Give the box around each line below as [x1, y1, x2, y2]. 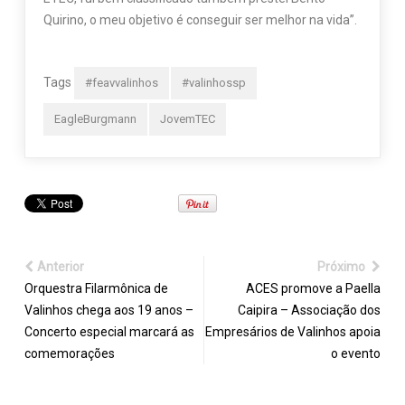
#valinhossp [181, 75, 246, 89]
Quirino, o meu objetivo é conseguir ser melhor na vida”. [42, 12, 357, 27]
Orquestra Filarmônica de [24, 280, 168, 296]
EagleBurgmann [53, 111, 137, 126]
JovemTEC [159, 111, 215, 126]
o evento [331, 345, 381, 361]
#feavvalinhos [84, 75, 158, 89]
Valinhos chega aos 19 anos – [24, 302, 193, 317]
